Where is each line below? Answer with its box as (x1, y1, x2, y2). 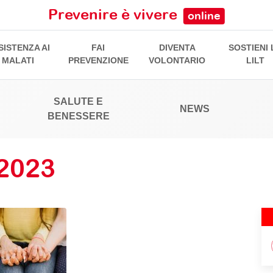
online (188, 9, 221, 23)
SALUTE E (54, 96, 104, 107)
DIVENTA (158, 43, 196, 53)
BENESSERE (47, 111, 110, 122)
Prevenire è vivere (48, 5, 181, 23)
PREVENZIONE (68, 55, 129, 66)
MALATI (2, 55, 35, 66)
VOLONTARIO (149, 55, 206, 66)
